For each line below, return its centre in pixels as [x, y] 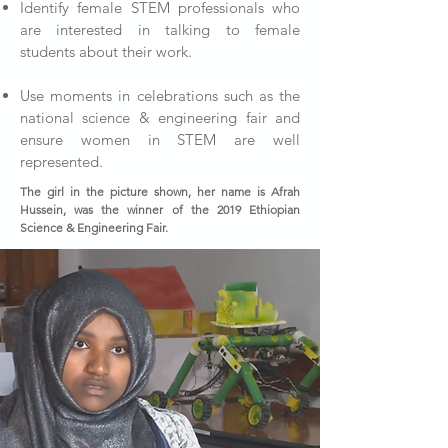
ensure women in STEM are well [160, 139]
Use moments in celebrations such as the [160, 95]
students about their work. [106, 51]
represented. [63, 161]
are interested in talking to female [160, 29]
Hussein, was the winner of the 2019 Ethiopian [160, 209]
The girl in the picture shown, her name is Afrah [160, 191]
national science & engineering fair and [160, 117]
